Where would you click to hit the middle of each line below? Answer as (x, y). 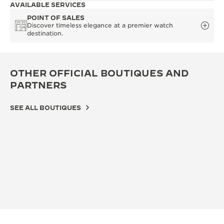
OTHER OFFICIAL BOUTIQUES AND (99, 73)
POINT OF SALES (56, 17)
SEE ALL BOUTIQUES (45, 107)
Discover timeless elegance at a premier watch (100, 25)
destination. (45, 33)
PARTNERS (38, 85)
